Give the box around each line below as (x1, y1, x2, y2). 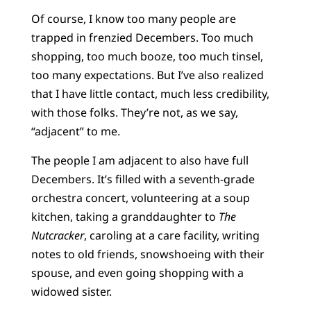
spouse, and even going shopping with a (31, 264, 244, 280)
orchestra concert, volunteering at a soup (31, 190, 250, 205)
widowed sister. (31, 283, 115, 299)
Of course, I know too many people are (31, 11, 236, 27)
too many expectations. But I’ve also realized (31, 67, 264, 83)
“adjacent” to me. (31, 124, 123, 140)
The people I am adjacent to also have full (31, 152, 249, 168)
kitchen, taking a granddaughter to (31, 208, 219, 224)
